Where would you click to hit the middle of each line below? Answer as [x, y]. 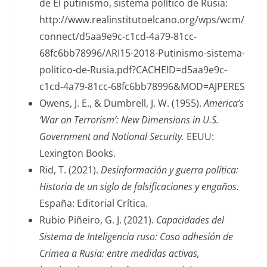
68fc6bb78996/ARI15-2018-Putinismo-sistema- [142, 53]
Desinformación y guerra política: [170, 170]
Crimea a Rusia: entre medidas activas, [119, 253]
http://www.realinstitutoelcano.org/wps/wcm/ [142, 19]
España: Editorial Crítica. [94, 203]
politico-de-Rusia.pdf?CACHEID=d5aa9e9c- [133, 69]
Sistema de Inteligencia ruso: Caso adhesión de [136, 236]
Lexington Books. [77, 153]
